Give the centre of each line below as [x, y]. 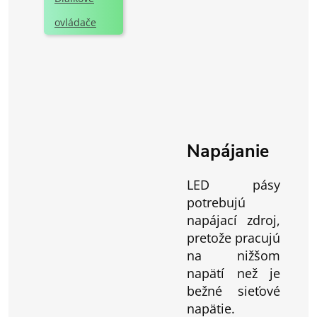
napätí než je [234, 273]
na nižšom [234, 256]
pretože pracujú [234, 238]
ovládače [75, 23]
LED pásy [234, 185]
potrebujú [216, 203]
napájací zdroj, [234, 220]
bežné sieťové [234, 291]
